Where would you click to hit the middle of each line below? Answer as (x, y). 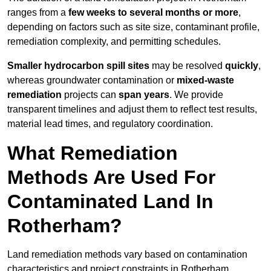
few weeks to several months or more (153, 13)
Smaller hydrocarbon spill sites (78, 66)
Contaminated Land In (110, 202)
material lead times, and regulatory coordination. (110, 124)
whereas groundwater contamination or (92, 80)
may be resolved (187, 66)
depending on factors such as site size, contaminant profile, (133, 27)
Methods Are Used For (111, 178)
